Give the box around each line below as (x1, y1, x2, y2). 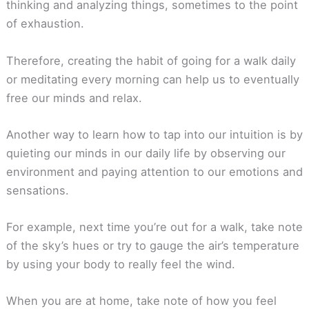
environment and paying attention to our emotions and (6, 164, 303, 179)
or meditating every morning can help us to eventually (6, 72, 299, 86)
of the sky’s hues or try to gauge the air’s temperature (6, 239, 299, 253)
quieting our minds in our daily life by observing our (6, 146, 286, 160)
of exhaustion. (6, 17, 84, 31)
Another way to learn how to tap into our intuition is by (6, 127, 303, 141)
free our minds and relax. (6, 90, 142, 105)
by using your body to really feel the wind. (6, 257, 235, 272)
